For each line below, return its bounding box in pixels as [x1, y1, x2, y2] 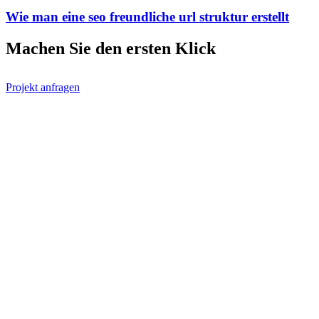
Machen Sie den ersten [6, 39, 175, 58]
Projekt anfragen [6, 81, 80, 94]
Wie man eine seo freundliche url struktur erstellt [6, 9, 289, 25]
